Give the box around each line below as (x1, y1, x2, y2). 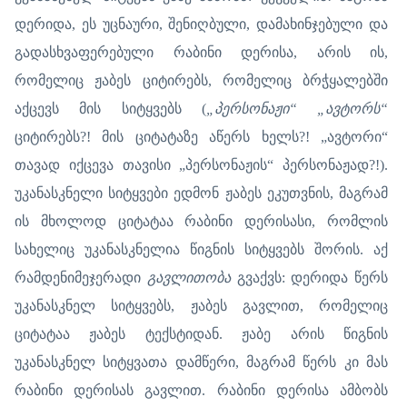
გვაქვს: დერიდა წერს (230, 269, 388, 285)
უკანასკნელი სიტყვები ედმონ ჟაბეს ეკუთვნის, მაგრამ (15, 184, 388, 201)
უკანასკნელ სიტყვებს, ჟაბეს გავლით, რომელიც (15, 297, 388, 313)
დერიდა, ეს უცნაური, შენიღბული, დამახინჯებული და (15, 15, 388, 32)
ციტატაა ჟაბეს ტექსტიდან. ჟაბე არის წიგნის (15, 325, 388, 342)
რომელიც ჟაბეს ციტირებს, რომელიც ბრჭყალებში (15, 72, 388, 88)
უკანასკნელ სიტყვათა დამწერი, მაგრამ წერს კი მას (15, 353, 388, 370)
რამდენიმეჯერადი (15, 269, 147, 285)
